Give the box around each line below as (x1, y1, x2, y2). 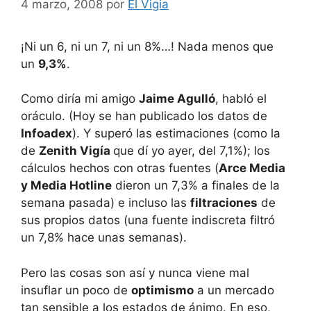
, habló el (215, 92, 267, 106)
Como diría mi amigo (21, 92, 139, 106)
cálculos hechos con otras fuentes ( (21, 161, 219, 175)
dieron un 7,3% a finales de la (112, 178, 280, 192)
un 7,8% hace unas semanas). (21, 230, 187, 244)
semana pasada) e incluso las (21, 196, 190, 210)
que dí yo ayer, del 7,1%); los (113, 144, 270, 158)
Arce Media (219, 161, 285, 175)
